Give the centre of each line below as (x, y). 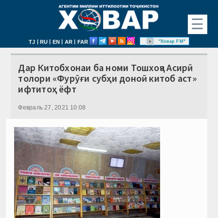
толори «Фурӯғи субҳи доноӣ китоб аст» (107, 78)
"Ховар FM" (172, 41)
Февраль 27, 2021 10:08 (52, 107)
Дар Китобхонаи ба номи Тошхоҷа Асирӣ (106, 67)
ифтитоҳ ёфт (47, 89)
